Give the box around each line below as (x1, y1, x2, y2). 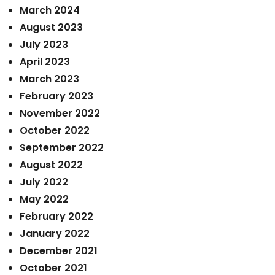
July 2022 (20, 175, 68, 189)
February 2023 (20, 89, 93, 103)
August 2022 (20, 158, 83, 172)
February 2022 (20, 209, 93, 223)
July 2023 (20, 37, 68, 52)
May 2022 (20, 192, 69, 206)
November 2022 (20, 106, 100, 120)
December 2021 (20, 244, 98, 258)
